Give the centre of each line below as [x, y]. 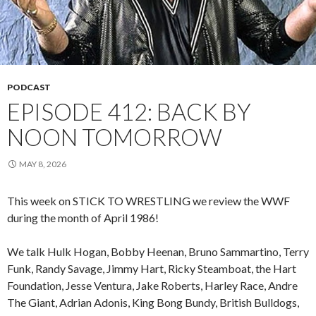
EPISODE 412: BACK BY [129, 111]
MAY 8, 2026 [43, 164]
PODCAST [29, 87]
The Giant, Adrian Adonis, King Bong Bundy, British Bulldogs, [153, 302]
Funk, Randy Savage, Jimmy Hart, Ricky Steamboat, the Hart [152, 268]
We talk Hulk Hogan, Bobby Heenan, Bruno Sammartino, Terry [158, 251]
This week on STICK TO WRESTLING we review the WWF [148, 200]
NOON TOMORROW [115, 136]
